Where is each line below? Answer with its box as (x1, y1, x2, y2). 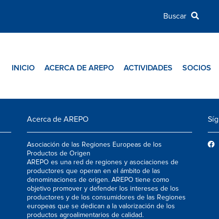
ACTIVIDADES (124, 63, 173, 73)
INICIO (12, 63, 35, 73)
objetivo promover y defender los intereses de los (27, 184, 179, 193)
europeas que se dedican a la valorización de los (27, 202, 175, 210)
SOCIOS (182, 63, 211, 73)
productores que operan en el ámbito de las (27, 167, 161, 175)
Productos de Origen (27, 149, 91, 157)
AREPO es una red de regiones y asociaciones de (27, 158, 179, 166)
